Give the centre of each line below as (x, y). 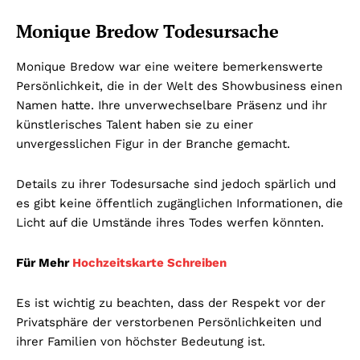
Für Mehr (44, 263)
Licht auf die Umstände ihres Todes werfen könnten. (170, 223)
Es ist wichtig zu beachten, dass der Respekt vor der (171, 303)
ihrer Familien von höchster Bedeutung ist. (141, 342)
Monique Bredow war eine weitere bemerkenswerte (170, 67)
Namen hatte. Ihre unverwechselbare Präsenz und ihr (172, 106)
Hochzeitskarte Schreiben (149, 263)
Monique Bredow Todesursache (147, 31)
